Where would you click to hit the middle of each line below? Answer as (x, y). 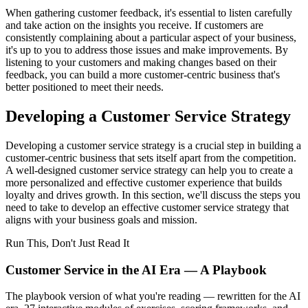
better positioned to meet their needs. (85, 87)
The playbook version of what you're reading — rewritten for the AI (153, 296)
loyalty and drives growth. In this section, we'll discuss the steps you (153, 195)
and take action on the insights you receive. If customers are (134, 25)
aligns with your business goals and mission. (101, 219)
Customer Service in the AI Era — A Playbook (136, 269)
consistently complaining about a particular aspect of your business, (151, 38)
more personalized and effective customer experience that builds (144, 182)
